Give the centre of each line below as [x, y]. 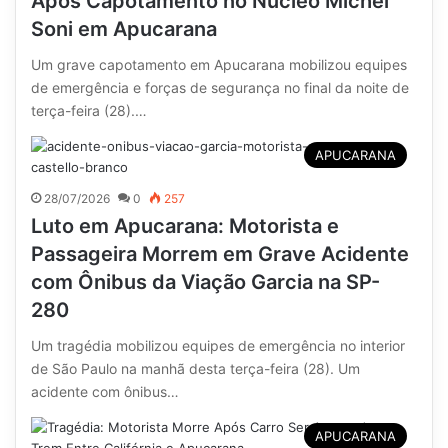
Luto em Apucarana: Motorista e [185, 226]
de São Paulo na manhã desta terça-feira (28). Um [196, 368]
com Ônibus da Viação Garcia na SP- [206, 282]
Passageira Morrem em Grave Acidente [220, 254]
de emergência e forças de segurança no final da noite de [220, 87]
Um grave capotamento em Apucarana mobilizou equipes [219, 64]
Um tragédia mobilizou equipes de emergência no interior [218, 345]
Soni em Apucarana [124, 29]
